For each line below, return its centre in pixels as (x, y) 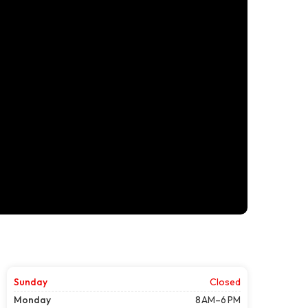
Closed (225, 282)
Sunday (31, 282)
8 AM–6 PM (218, 299)
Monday (32, 299)
